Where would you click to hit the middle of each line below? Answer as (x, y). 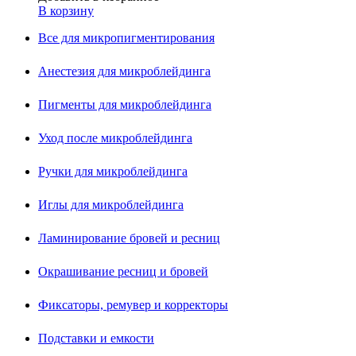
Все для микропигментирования (126, 38)
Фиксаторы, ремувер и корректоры (133, 305)
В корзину (66, 11)
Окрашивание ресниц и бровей (123, 272)
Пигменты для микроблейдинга (125, 105)
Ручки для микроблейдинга (113, 172)
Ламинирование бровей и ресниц (129, 238)
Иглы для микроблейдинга (111, 205)
